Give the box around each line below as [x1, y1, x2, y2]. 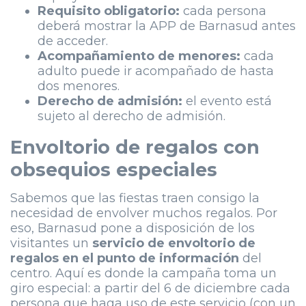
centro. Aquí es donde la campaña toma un [10, 265, 277, 281]
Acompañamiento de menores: [38, 48, 240, 64]
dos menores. [38, 79, 120, 94]
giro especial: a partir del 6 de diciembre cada [10, 280, 290, 296]
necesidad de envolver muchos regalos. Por [10, 205, 277, 221]
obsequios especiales [10, 158, 217, 182]
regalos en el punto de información [10, 250, 239, 266]
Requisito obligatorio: [38, 3, 180, 19]
